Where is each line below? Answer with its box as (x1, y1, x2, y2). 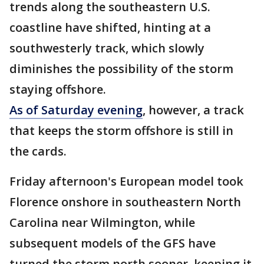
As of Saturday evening (9, 102, 143, 118)
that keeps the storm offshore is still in (9, 123, 233, 138)
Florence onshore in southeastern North (9, 194, 241, 210)
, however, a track (143, 102, 244, 118)
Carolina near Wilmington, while (9, 214, 195, 230)
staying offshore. (9, 81, 106, 97)
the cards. (9, 143, 67, 159)
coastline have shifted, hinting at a (9, 19, 211, 35)
